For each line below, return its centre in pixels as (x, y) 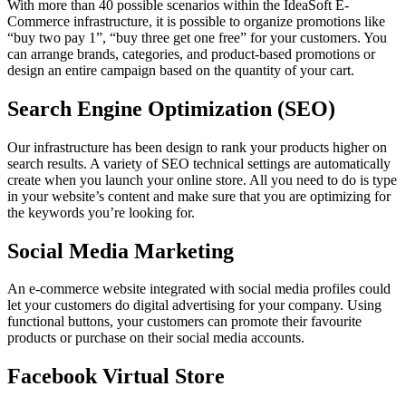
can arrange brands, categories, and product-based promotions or (191, 53)
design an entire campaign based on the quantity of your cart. (181, 70)
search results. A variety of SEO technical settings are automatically (199, 163)
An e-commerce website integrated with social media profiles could (199, 289)
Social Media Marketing (121, 251)
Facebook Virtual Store (116, 377)
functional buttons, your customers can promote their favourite (184, 322)
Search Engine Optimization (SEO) (171, 108)
